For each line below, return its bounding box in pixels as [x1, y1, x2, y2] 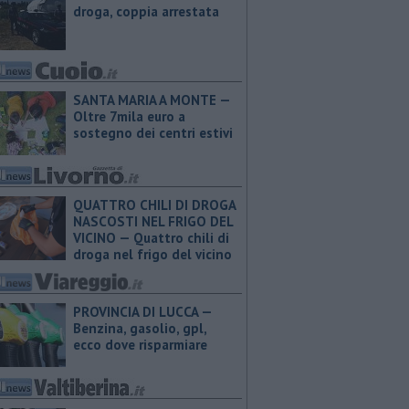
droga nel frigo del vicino [73, 246, 232, 263]
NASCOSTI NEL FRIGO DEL [73, 213, 233, 230]
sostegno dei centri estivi [73, 124, 233, 142]
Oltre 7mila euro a [73, 108, 185, 125]
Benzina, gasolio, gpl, [73, 320, 206, 337]
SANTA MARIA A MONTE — [73, 91, 230, 109]
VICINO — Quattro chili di [73, 229, 229, 246]
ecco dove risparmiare [73, 336, 207, 353]
